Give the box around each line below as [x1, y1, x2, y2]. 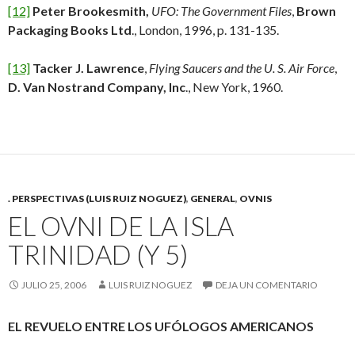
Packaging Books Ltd [8, 22, 132, 37]
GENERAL [190, 193, 235, 204]
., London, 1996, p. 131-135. [132, 22, 279, 37]
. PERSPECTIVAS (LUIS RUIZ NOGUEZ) [8, 193, 186, 204]
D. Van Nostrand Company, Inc [8, 79, 185, 94]
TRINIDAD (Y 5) [8, 239, 188, 270]
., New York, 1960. [185, 79, 283, 94]
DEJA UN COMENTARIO [216, 279, 318, 291]
